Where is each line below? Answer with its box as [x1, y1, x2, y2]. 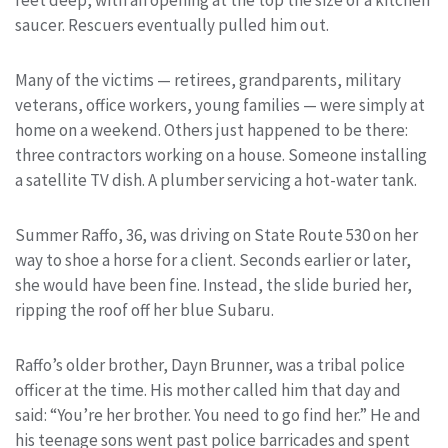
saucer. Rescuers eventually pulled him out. [15, 13, 329, 36]
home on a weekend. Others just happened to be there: [15, 118, 408, 141]
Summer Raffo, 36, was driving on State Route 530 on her [15, 223, 418, 246]
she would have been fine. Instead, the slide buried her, [15, 273, 412, 296]
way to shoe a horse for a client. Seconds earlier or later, [15, 248, 411, 271]
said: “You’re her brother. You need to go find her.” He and [15, 403, 421, 426]
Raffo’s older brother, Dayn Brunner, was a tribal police [15, 353, 405, 376]
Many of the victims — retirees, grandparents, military [15, 68, 401, 91]
